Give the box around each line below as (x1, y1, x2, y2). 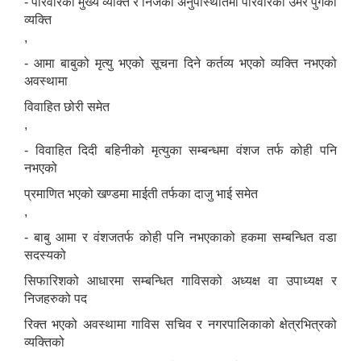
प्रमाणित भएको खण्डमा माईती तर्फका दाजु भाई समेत (24, 187, 258, 201)
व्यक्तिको (24, 335, 64, 350)
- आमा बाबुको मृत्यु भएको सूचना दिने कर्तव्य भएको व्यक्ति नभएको (24, 56, 337, 71)
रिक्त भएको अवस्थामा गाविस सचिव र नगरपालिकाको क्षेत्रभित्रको (24, 317, 337, 332)
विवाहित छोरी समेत (24, 100, 110, 114)
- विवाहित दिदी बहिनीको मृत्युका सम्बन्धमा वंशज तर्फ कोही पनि (24, 143, 337, 158)
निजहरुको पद (24, 292, 87, 306)
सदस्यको (24, 248, 66, 263)
